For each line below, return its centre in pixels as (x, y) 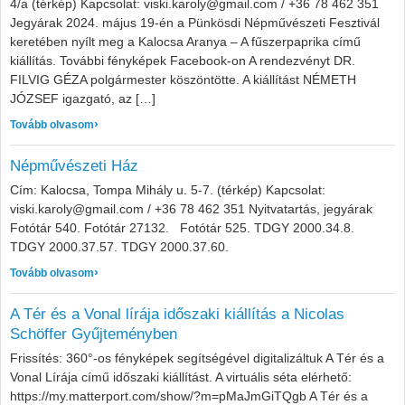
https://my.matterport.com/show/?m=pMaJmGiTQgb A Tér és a (189, 396)
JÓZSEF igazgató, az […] (83, 99)
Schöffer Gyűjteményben (94, 334)
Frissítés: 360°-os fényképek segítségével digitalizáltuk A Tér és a (197, 358)
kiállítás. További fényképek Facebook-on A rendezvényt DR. (183, 61)
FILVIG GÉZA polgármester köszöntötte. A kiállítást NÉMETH (183, 80)
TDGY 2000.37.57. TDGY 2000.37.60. (123, 247)
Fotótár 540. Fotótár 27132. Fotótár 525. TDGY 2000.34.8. (186, 228)
